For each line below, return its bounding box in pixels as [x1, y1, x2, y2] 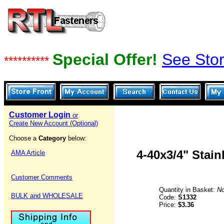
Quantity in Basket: [159, 186, 217, 193]
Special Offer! [52, 50, 162, 68]
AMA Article [11, 149, 45, 156]
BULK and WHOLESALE [11, 192, 83, 199]
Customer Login [9, 110, 72, 119]
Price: [159, 201, 178, 208]
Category [38, 134, 68, 142]
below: [68, 134, 86, 142]
